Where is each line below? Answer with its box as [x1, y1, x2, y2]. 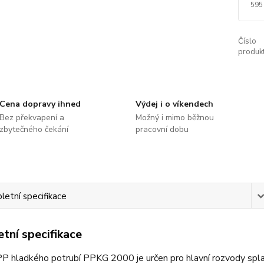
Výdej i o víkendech [135, 98, 213, 110]
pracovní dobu [135, 124, 189, 135]
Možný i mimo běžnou [135, 112, 214, 123]
